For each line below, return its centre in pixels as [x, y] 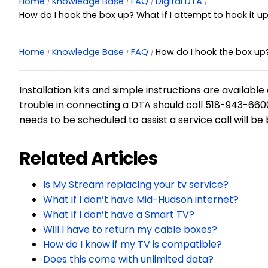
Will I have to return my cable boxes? [130, 230]
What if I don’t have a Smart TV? [118, 215]
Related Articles [88, 159]
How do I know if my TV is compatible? [132, 245]
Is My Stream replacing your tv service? [135, 185]
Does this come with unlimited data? [128, 260]
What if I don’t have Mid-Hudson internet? [141, 200]
